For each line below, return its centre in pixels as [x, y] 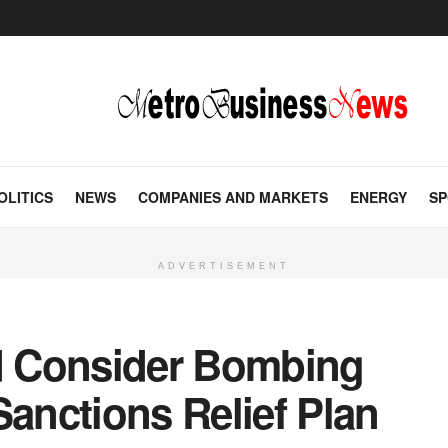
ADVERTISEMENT [224, 266]
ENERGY [378, 197]
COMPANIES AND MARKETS [233, 197]
